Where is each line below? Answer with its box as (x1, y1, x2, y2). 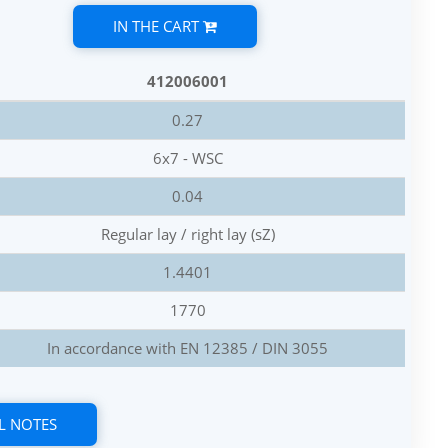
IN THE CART (112, 16, 203, 36)
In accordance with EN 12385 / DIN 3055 (47, 338, 329, 358)
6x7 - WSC (152, 148, 223, 168)
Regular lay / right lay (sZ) (100, 224, 275, 244)
